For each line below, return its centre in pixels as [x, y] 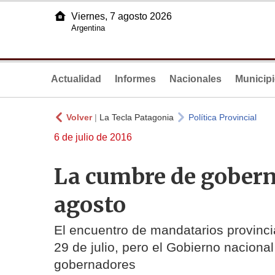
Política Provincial [223, 117]
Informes [135, 79]
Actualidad [76, 79]
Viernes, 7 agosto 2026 [122, 16]
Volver [79, 117]
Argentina [88, 28]
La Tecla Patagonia [137, 117]
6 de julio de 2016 [93, 137]
